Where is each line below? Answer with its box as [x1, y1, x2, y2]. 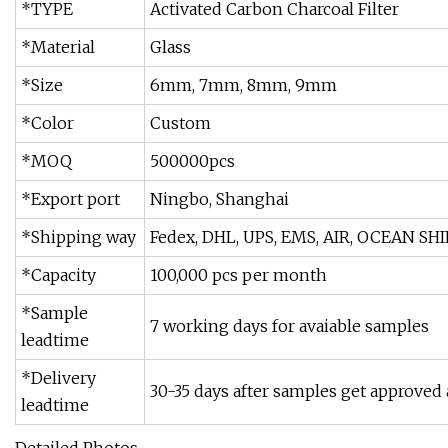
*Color [21, 113, 74, 134]
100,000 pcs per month [150, 265, 327, 286]
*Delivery [21, 368, 96, 389]
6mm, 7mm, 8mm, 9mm [150, 75, 337, 96]
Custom [150, 113, 211, 134]
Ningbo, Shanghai [150, 189, 289, 210]
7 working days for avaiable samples [150, 316, 429, 337]
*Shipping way [21, 227, 136, 248]
